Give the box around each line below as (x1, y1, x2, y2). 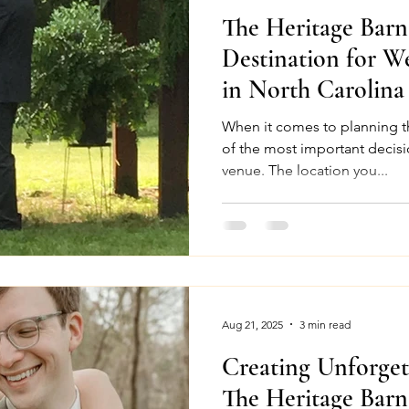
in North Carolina (222, 73, 404, 105)
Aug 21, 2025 (222, 317, 283, 331)
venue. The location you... (222, 161, 388, 179)
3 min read (299, 317, 351, 331)
